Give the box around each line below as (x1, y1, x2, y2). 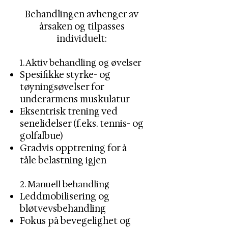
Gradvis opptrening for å (20, 142, 127, 154)
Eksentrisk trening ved (20, 105, 118, 118)
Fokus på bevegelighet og (20, 215, 131, 227)
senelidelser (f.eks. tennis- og (20, 118, 144, 130)
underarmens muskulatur (20, 93, 130, 105)
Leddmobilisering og (20, 190, 109, 203)
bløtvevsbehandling (20, 203, 106, 215)
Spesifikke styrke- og (20, 69, 110, 81)
